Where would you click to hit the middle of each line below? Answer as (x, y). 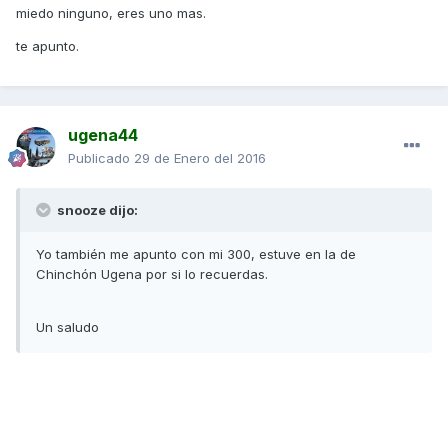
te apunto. (47, 45)
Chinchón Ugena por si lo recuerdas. (152, 273)
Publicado (101, 157)
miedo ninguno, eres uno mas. (111, 12)
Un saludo (67, 326)
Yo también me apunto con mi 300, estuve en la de (196, 253)
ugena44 (103, 134)
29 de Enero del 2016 (200, 157)
